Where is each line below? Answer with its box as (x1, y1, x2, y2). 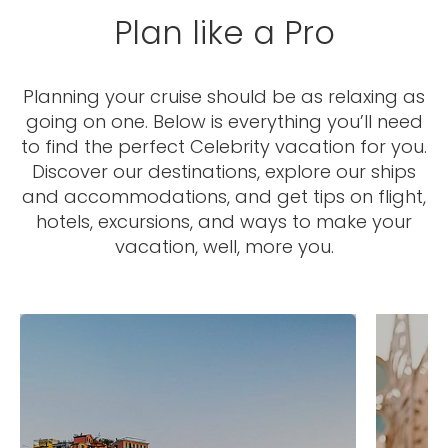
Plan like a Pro (113, 9, 335, 55)
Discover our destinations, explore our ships (32, 158, 416, 184)
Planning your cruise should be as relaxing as (23, 83, 425, 109)
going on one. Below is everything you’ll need (25, 108, 423, 134)
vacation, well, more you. (114, 233, 334, 259)
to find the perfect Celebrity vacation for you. (21, 133, 427, 159)
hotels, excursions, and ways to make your (36, 208, 412, 234)
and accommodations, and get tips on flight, (22, 183, 426, 209)
